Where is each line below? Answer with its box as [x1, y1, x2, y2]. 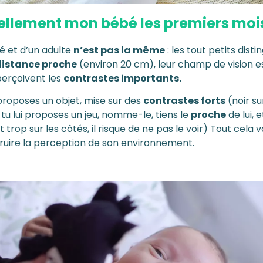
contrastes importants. [63, 71, 181, 85]
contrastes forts [143, 93, 225, 107]
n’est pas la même [73, 43, 165, 57]
